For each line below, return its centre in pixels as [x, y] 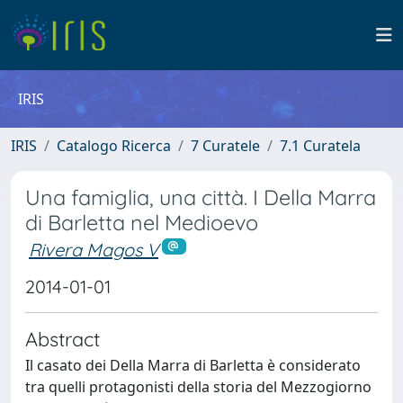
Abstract [63, 338]
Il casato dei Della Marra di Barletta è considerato [193, 365]
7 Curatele [225, 146]
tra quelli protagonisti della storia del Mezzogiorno [198, 386]
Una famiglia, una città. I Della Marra [201, 197]
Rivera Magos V [94, 250]
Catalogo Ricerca [114, 146]
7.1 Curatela [320, 146]
